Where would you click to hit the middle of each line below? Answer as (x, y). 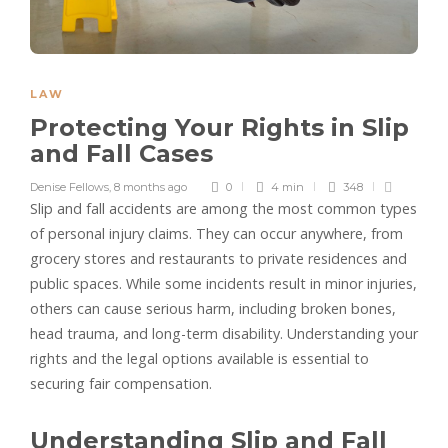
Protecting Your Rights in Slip (219, 128)
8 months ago (150, 187)
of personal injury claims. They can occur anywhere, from (216, 234)
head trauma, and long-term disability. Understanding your (224, 334)
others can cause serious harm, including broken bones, (213, 309)
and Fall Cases (125, 154)
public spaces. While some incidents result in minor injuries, (223, 284)
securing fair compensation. (121, 384)
